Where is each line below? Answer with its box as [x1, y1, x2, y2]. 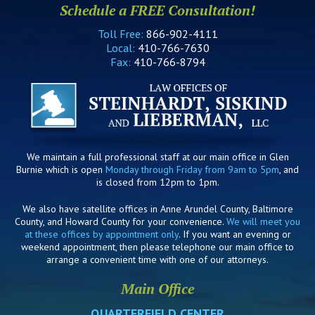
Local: [105, 40, 138, 55]
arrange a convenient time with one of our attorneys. [46, 252, 269, 266]
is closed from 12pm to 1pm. [96, 175, 219, 188]
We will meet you [226, 214, 300, 228]
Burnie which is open [16, 162, 105, 176]
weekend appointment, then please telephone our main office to [21, 240, 294, 253]
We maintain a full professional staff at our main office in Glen [26, 150, 289, 163]
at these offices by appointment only [24, 227, 179, 240]
